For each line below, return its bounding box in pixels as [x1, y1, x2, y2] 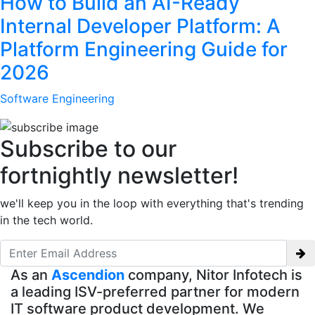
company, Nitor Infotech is [124, 266, 302, 284]
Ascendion [51, 266, 124, 284]
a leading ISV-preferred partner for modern [11, 283, 300, 301]
